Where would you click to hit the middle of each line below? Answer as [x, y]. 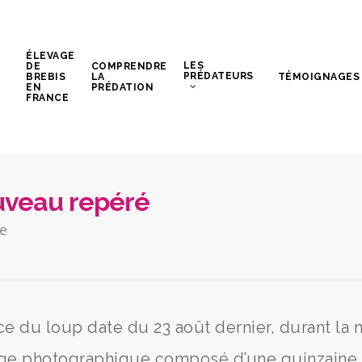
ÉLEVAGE [51, 55]
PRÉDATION [122, 87]
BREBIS [46, 76]
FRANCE [48, 97]
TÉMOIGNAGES [319, 76]
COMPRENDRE [129, 66]
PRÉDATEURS [218, 76]
